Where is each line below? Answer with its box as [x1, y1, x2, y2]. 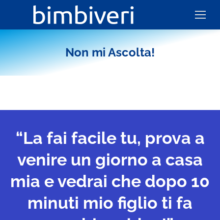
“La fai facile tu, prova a [15, 128, 205, 148]
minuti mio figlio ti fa [27, 193, 192, 213]
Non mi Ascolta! [65, 45, 155, 59]
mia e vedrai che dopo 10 [10, 171, 210, 191]
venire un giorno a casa [17, 150, 203, 169]
